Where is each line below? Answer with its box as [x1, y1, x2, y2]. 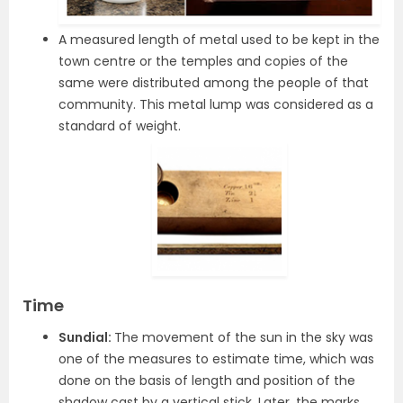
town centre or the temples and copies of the [58, 51, 348, 70]
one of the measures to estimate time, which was [58, 349, 374, 368]
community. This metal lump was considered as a [58, 94, 373, 113]
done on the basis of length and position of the [58, 371, 355, 390]
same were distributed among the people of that [58, 73, 369, 92]
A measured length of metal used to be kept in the [58, 30, 380, 49]
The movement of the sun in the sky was [114, 327, 373, 346]
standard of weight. [58, 116, 181, 135]
